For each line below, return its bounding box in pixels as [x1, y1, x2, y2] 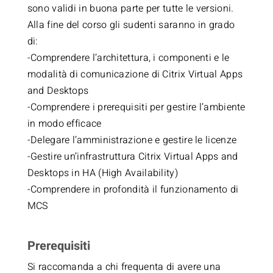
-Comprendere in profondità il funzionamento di [27, 182, 239, 197]
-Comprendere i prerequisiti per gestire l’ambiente [27, 100, 246, 115]
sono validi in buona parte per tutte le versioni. [27, 1, 234, 16]
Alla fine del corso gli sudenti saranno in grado [27, 18, 235, 32]
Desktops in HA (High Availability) [27, 166, 178, 180]
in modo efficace [27, 116, 102, 131]
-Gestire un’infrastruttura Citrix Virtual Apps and [27, 149, 238, 164]
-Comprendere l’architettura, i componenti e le [27, 51, 230, 65]
